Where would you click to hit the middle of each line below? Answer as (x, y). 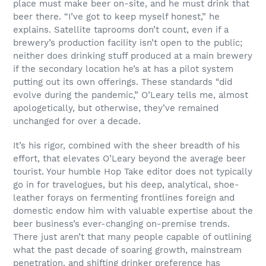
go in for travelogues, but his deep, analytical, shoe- (126, 185)
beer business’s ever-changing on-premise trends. (121, 224)
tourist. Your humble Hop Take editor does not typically (133, 172)
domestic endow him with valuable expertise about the (133, 211)
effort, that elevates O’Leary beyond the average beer (129, 159)
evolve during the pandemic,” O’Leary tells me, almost (131, 95)
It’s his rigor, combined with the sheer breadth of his (126, 146)
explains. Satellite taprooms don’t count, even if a (121, 29)
